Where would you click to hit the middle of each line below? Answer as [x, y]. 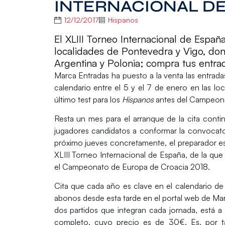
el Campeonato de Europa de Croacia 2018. [133, 166]
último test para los [88, 99]
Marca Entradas [82, 75]
